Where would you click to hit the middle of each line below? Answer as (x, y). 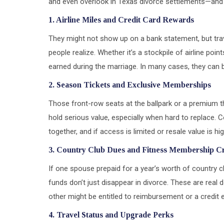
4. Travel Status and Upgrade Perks (111, 214)
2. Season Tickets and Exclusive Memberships (130, 84)
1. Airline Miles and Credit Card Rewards (121, 19)
